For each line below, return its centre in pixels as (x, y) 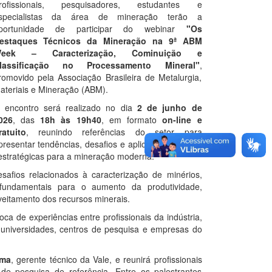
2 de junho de (169, 107)
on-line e (182, 119)
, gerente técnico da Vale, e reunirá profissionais (106, 259)
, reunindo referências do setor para (114, 131)
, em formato (132, 119)
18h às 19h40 (71, 119)
